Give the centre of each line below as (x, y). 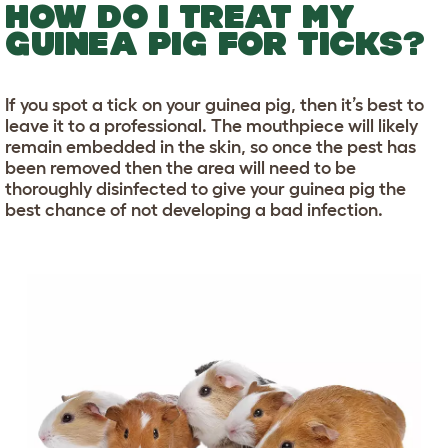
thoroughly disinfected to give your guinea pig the (205, 188)
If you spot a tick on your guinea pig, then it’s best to (214, 104)
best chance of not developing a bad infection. (194, 209)
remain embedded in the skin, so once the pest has (210, 146)
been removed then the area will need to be (180, 167)
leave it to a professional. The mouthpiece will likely (211, 125)
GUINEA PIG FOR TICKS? (215, 42)
